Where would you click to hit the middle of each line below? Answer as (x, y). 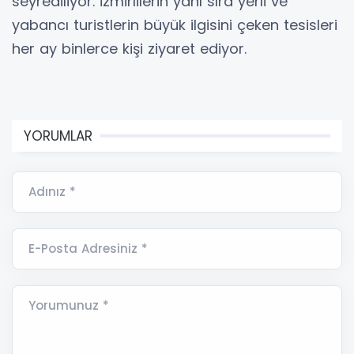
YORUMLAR (58, 136)
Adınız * (52, 191)
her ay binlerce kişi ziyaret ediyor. (129, 48)
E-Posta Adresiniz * (88, 248)
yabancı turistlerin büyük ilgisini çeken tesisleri (175, 24)
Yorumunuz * (69, 305)
